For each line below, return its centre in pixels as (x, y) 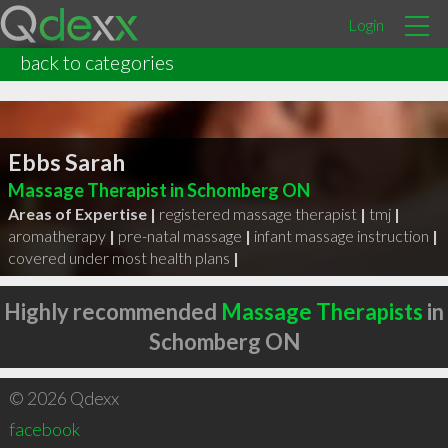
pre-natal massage (179, 235)
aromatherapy (56, 235)
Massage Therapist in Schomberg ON (158, 189)
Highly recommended (112, 311)
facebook (44, 429)
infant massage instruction (341, 235)
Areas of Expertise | (81, 213)
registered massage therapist (257, 213)
